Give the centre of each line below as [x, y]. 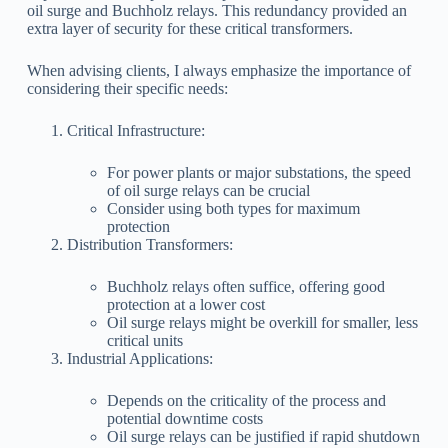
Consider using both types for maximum [233, 208]
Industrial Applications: [139, 358]
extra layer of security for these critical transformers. [189, 28]
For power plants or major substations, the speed [258, 172]
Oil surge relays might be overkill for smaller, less [262, 322]
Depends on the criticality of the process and [246, 400]
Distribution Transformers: [149, 244]
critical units [144, 340]
